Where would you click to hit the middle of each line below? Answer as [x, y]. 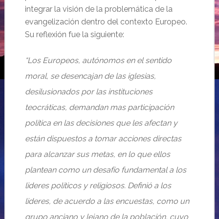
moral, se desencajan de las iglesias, [90, 76]
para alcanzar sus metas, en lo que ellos [97, 154]
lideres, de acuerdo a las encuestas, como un [107, 201]
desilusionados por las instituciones [88, 92]
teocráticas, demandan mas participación [99, 107]
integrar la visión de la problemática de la [99, 9]
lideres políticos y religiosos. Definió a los [98, 186]
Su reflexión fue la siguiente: [74, 34]
